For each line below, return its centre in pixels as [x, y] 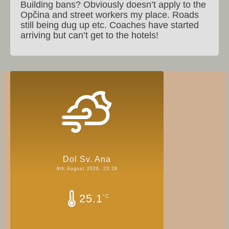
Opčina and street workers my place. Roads [110, 15]
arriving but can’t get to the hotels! [89, 36]
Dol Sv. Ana [87, 159]
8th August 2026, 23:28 [87, 169]
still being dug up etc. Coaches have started [110, 25]
